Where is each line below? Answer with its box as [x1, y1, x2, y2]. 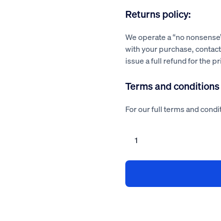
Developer [125, 186, 157, 195]
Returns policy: [125, 7, 191, 20]
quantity [125, 196, 150, 205]
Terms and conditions [125, 79, 220, 92]
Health [125, 127, 145, 136]
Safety [125, 147, 144, 155]
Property [125, 176, 152, 185]
